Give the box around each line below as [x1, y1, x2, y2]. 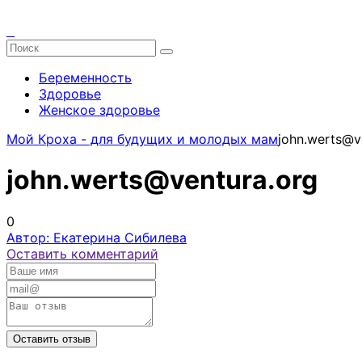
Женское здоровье [39, 102, 160, 118]
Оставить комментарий [6, 245, 158, 262]
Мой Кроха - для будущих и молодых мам [6, 131, 278, 147]
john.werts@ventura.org [6, 164, 318, 196]
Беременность [39, 69, 132, 86]
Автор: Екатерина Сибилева [6, 229, 187, 246]
